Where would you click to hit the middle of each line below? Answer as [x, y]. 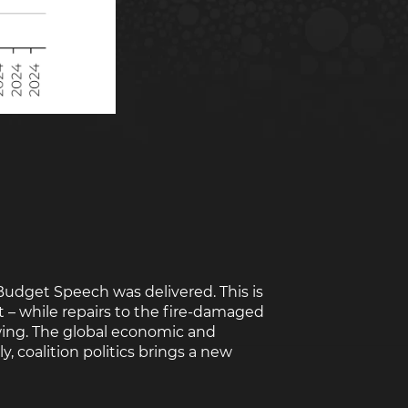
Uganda [207, 83]
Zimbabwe [214, 123]
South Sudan [220, 42]
